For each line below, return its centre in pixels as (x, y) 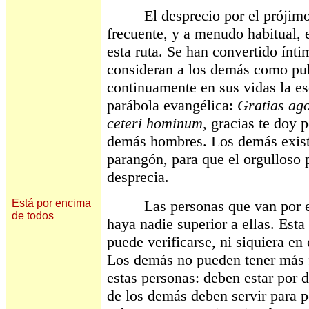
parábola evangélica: (172, 105)
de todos (33, 216)
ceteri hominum (155, 123)
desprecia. (138, 177)
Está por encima (51, 203)
